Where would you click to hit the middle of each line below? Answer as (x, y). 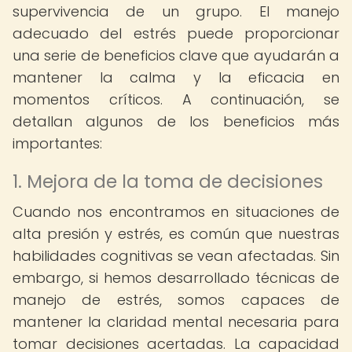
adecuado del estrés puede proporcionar (176, 33)
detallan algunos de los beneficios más (176, 121)
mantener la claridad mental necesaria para (176, 322)
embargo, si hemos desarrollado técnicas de (176, 278)
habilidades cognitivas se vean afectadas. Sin (176, 256)
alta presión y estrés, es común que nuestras (176, 234)
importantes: (57, 143)
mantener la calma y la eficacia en (176, 77)
